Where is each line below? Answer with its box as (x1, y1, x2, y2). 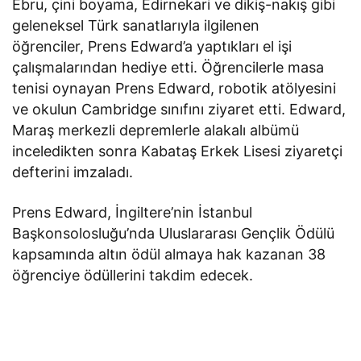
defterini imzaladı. (12, 164, 134, 181)
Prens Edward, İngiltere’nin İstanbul (12, 204, 253, 222)
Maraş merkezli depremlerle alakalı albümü (12, 122, 300, 139)
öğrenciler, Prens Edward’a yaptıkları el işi (12, 38, 293, 56)
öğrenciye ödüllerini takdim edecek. (12, 267, 254, 284)
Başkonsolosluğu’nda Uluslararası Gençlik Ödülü (12, 225, 335, 243)
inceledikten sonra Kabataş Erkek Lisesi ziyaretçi (12, 143, 343, 160)
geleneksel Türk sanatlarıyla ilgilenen (12, 17, 260, 35)
